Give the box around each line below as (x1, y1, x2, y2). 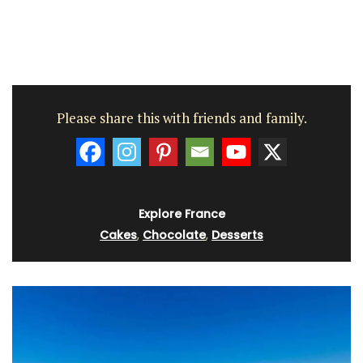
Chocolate (143, 227, 206, 244)
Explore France (138, 206, 225, 223)
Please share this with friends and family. (56, 108, 307, 127)
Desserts (211, 227, 263, 244)
